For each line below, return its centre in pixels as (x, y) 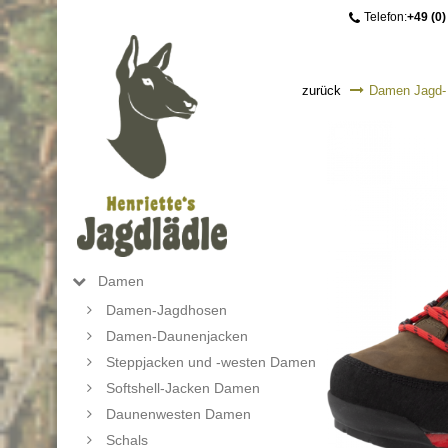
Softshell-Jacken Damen (183, 388)
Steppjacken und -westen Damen (211, 362)
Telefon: (385, 16)
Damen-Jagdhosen (166, 310)
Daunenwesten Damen (178, 414)
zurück (321, 90)
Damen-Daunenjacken (177, 336)
